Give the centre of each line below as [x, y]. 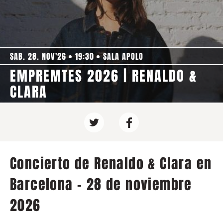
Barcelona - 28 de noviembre [101, 184]
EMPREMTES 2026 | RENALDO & [104, 76]
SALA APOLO [123, 56]
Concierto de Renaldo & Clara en [111, 164]
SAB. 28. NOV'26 [38, 56]
